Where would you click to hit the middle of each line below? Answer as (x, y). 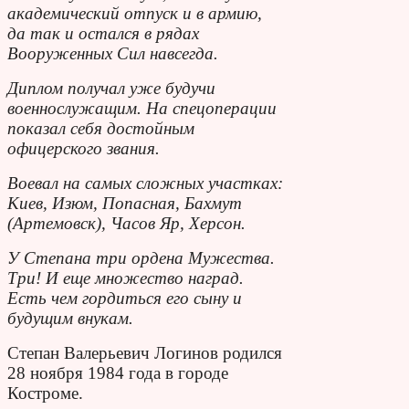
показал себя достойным (101, 128)
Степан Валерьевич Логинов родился (145, 352)
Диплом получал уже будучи (111, 88)
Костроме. (45, 393)
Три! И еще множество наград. (126, 278)
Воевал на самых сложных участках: (145, 183)
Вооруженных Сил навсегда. (113, 53)
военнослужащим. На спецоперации (142, 108)
